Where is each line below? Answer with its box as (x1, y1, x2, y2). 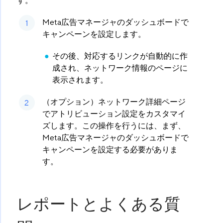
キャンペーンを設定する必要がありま (42, 144, 178, 156)
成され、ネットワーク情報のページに (52, 63, 188, 74)
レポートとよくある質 (16, 194, 180, 216)
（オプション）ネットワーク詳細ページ (42, 97, 186, 108)
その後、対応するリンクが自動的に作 (52, 51, 188, 62)
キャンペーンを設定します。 (42, 29, 146, 40)
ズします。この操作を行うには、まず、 (42, 120, 186, 132)
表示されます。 (52, 75, 108, 86)
